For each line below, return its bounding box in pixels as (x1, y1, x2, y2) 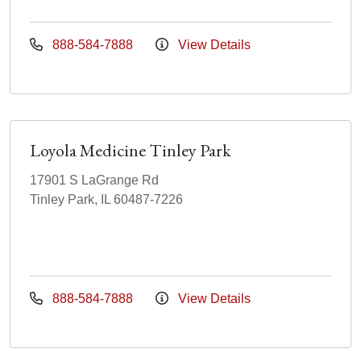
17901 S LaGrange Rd (30, 173, 159, 188)
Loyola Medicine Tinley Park (30, 139, 231, 163)
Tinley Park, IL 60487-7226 (30, 193, 183, 207)
